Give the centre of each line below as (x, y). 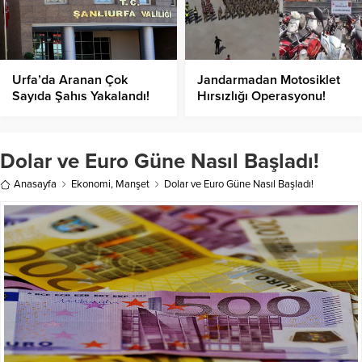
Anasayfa (35, 185)
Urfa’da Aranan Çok (70, 80)
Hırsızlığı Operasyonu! (261, 97)
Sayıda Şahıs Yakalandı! (81, 97)
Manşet (133, 185)
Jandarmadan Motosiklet (269, 80)
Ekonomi (91, 185)
